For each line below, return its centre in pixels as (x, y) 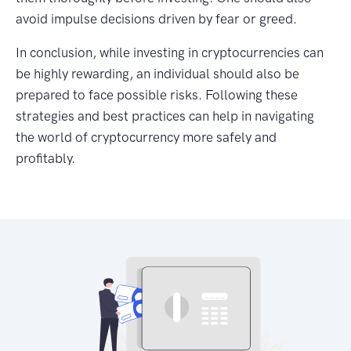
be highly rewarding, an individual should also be (157, 73)
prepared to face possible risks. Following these (157, 94)
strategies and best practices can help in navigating (165, 116)
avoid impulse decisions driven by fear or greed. (156, 18)
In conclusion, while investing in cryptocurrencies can (170, 52)
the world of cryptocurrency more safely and (146, 137)
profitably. (45, 158)
